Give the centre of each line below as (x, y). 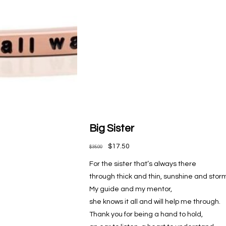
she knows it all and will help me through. (155, 202)
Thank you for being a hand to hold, (146, 214)
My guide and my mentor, (130, 189)
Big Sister (111, 128)
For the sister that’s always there (143, 164)
